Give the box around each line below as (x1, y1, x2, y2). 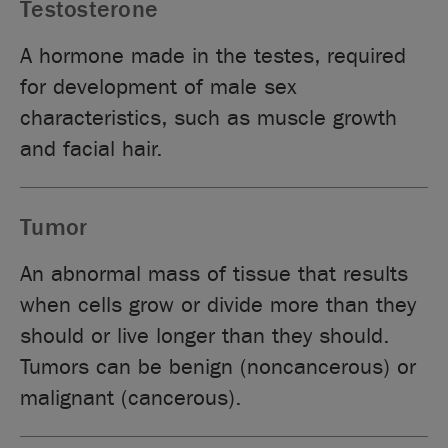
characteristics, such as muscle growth (20, 104, 398, 131)
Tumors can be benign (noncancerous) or (20, 353, 417, 380)
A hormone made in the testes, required (20, 42, 407, 69)
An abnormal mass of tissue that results (20, 260, 409, 287)
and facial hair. (20, 135, 164, 162)
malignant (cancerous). (20, 384, 243, 411)
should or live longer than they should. (20, 322, 391, 349)
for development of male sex (20, 73, 298, 100)
